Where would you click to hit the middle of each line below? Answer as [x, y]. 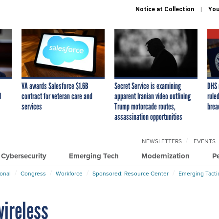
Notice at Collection [165, 9]
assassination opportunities [148, 117]
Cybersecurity [24, 156]
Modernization [165, 156]
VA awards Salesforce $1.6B [55, 86]
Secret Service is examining [148, 86]
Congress [33, 173]
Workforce [69, 173]
